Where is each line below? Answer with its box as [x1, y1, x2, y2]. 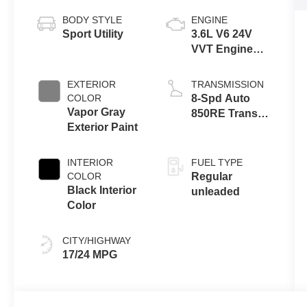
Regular [191, 170, 232, 182]
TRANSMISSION [191, 78, 264, 90]
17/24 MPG [62, 248, 118, 260]
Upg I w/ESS [191, 58, 255, 70]
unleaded [191, 185, 240, 197]
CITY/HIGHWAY [62, 234, 132, 246]
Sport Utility [62, 27, 124, 40]
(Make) [191, 122, 225, 134]
